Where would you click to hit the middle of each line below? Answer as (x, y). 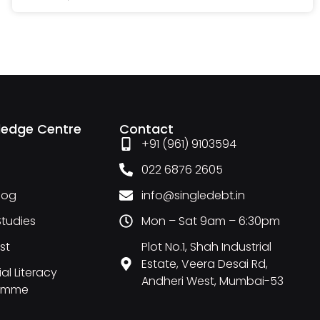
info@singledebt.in (194, 195)
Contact (147, 129)
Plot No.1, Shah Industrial (207, 246)
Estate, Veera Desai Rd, (205, 264)
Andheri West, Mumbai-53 (213, 281)
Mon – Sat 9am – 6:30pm (211, 221)
